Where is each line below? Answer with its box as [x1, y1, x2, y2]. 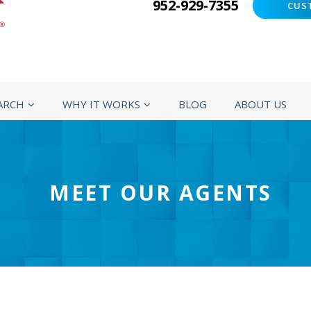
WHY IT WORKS [62, 96, 140, 111]
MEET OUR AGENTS [49, 178, 272, 208]
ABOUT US [234, 97, 287, 112]
